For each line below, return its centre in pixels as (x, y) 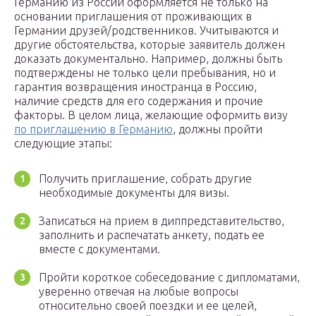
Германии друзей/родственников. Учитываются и (146, 31)
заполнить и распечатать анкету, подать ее (152, 235)
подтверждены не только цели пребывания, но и (145, 73)
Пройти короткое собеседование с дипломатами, (169, 278)
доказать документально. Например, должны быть (148, 59)
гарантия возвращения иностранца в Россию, (135, 87)
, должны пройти (218, 129)
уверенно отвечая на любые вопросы (139, 292)
